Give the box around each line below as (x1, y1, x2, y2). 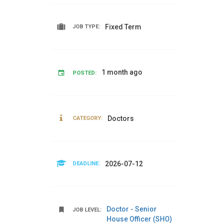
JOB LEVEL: (73, 207, 102, 213)
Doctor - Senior (107, 205, 157, 213)
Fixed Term (105, 23, 141, 31)
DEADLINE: (73, 160, 100, 167)
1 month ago (102, 68, 142, 76)
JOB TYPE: (73, 23, 100, 30)
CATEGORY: (73, 115, 103, 121)
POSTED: (73, 70, 97, 76)
